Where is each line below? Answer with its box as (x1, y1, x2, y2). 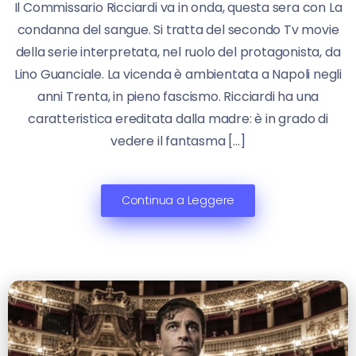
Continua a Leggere (121, 192, 235, 208)
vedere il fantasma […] (110, 131, 246, 150)
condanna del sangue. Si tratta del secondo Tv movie (17, 20, 339, 39)
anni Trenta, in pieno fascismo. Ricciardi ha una (37, 87, 319, 106)
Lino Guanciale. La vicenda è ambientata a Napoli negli (14, 64, 342, 83)
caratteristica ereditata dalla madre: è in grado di (28, 109, 328, 128)
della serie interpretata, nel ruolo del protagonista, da (15, 42, 341, 61)
